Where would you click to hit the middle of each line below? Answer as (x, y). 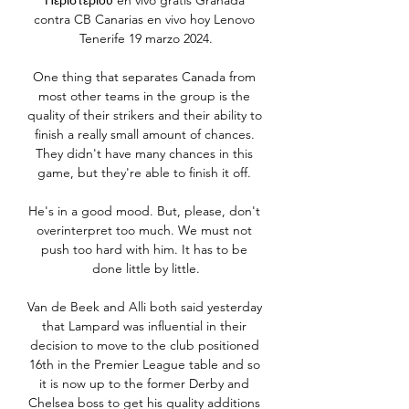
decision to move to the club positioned (144, 346)
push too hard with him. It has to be (144, 250)
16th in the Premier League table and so (144, 365)
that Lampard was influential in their (144, 326)
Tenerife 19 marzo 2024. (146, 39)
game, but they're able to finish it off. (146, 173)
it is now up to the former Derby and (144, 384)
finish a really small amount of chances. (144, 135)
